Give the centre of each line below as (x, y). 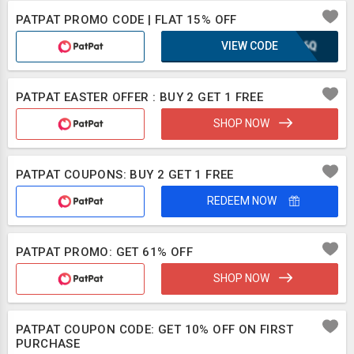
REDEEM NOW (243, 201)
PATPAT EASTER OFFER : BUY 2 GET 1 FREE (140, 97)
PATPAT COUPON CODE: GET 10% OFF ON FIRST (154, 330)
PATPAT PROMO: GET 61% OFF (104, 252)
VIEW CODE (249, 46)
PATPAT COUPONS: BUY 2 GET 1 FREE (125, 175)
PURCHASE (48, 344)
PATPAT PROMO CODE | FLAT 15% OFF (126, 20)
